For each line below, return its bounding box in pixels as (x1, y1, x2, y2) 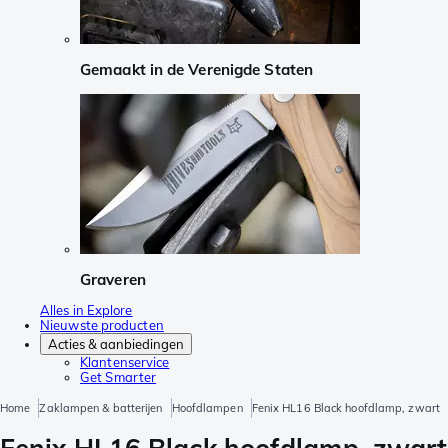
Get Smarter (80, 369, 157, 386)
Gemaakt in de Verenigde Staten (80, 60, 313, 80)
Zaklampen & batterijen (39, 401, 163, 416)
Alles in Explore (40, 302, 133, 319)
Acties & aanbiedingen (48, 336, 184, 353)
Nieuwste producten (40, 317, 164, 334)
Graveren (80, 269, 146, 289)
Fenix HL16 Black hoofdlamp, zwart (251, 401, 440, 416)
